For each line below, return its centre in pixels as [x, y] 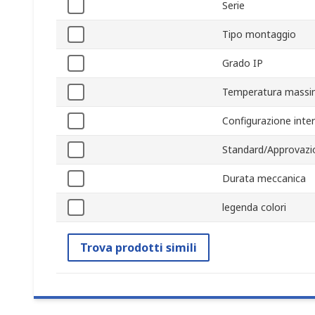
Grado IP [243, 63]
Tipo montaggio [259, 34]
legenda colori [254, 207]
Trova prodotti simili [139, 248]
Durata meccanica [264, 179]
